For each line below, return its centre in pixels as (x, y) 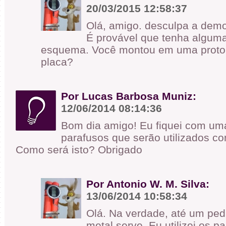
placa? (57, 62)
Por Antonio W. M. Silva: (148, 184)
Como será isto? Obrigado (79, 150)
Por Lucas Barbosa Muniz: (129, 96)
